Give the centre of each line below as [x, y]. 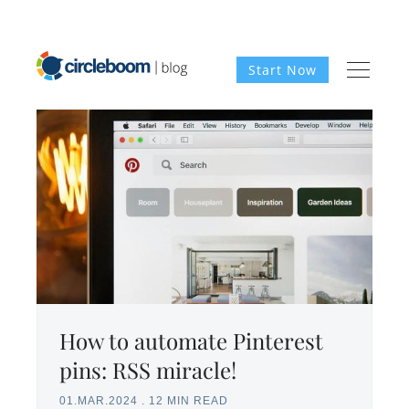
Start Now [283, 70]
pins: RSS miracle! [148, 370]
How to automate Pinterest [191, 341]
